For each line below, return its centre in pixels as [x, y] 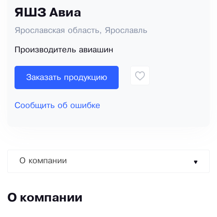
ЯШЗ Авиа [48, 14]
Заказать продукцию [67, 77]
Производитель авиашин [64, 50]
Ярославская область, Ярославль [81, 31]
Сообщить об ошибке [57, 106]
